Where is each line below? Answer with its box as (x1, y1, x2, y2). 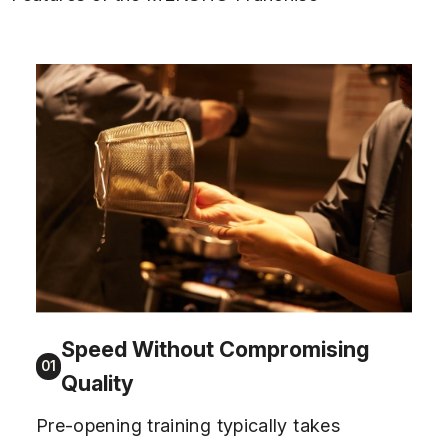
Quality (60, 370, 134, 397)
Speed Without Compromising (60, 336, 369, 363)
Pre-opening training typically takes (35, 414, 341, 437)
